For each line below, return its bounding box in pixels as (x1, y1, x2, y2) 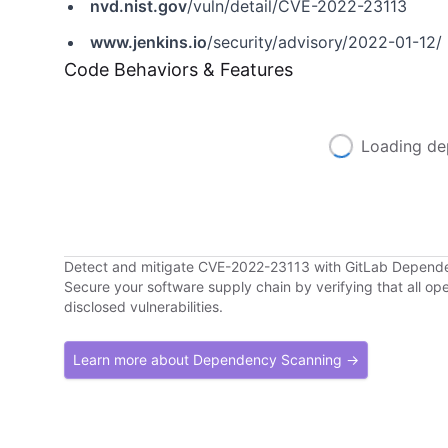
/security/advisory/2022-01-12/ (207, 32, 442, 52)
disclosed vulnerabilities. (64, 298, 223, 315)
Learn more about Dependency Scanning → (73, 351, 359, 368)
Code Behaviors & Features (64, 59, 293, 80)
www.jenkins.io (90, 32, 207, 52)
